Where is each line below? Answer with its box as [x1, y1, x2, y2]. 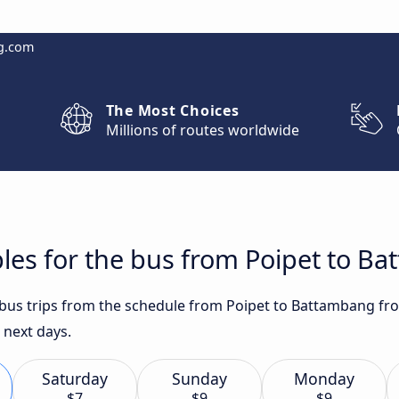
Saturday [42, 368, 108, 389]
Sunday [172, 368, 227, 389]
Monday [294, 368, 354, 389]
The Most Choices [105, 101, 240, 120]
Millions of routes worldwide [105, 120, 299, 140]
